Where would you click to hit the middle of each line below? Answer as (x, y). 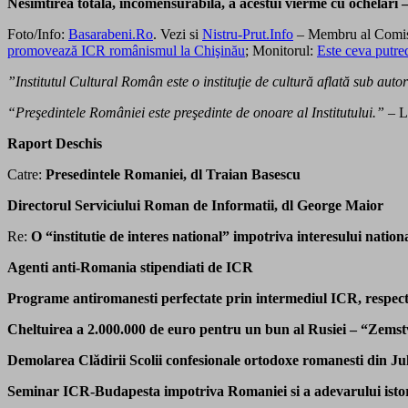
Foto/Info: (38, 34)
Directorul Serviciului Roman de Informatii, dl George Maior (195, 205)
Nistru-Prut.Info (248, 34)
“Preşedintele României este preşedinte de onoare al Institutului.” (196, 112)
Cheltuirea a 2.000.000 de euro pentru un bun (148, 329)
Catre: (26, 174)
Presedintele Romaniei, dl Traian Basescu (173, 174)
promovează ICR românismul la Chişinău (126, 50)
